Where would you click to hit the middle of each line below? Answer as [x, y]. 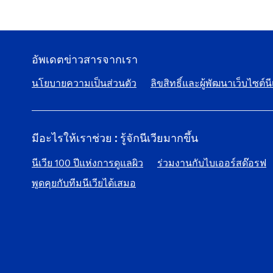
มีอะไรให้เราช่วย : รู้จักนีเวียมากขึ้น [115, 138]
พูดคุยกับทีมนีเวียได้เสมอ [84, 183]
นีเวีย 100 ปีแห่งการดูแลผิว [87, 163]
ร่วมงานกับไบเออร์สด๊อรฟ [212, 163]
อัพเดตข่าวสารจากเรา [85, 59]
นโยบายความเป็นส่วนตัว [84, 83]
